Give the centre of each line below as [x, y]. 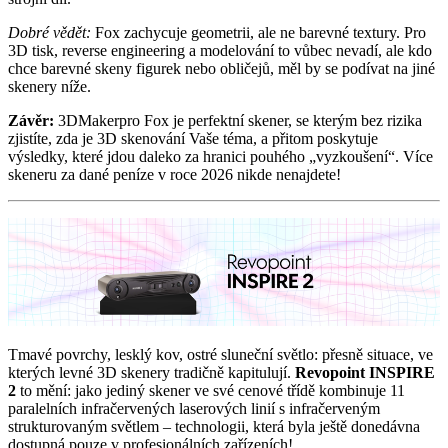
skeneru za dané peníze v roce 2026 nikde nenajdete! [174, 174]
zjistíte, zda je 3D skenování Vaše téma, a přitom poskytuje [193, 138]
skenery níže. [49, 86]
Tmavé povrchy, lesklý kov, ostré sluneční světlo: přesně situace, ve [220, 354]
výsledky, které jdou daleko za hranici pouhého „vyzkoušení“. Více [220, 156]
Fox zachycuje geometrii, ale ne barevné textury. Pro [258, 32]
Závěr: [33, 120]
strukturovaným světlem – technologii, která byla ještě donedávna [214, 426]
